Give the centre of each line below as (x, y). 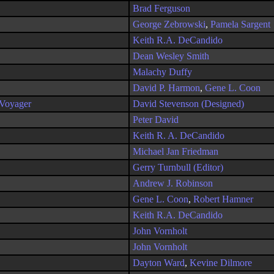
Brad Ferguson (161, 8)
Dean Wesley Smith (171, 56)
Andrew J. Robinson (173, 183)
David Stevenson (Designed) (188, 104)
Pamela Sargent (240, 24)
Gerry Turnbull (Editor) (178, 167)
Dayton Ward (159, 263)
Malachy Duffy (162, 72)
